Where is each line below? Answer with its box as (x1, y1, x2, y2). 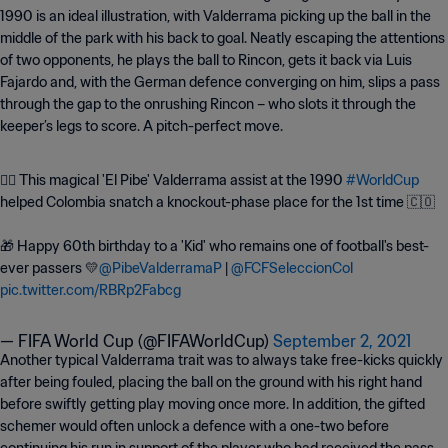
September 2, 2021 (273, 331, 411, 351)
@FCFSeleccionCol (231, 259, 353, 277)
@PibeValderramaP (99, 259, 222, 277)
